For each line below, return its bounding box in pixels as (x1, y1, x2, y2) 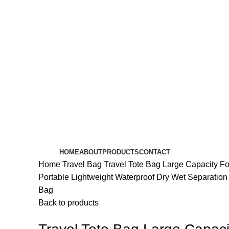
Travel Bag (62, 160, 104, 169)
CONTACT (139, 148, 170, 156)
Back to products (38, 198, 99, 207)
